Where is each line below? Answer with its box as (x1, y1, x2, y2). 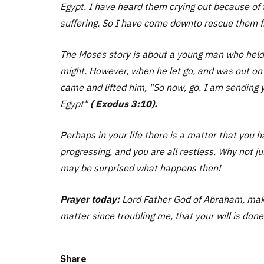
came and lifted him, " (60, 81, 153, 93)
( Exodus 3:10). (90, 97, 157, 110)
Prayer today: (60, 193, 120, 205)
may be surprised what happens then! (60, 161, 221, 174)
